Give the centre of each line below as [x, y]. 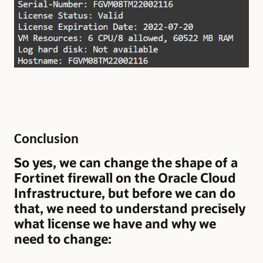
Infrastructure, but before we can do [125, 193]
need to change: [63, 239]
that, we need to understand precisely [130, 208]
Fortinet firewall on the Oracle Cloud [125, 178]
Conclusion [46, 140]
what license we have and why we [115, 224]
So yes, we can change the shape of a [126, 163]
